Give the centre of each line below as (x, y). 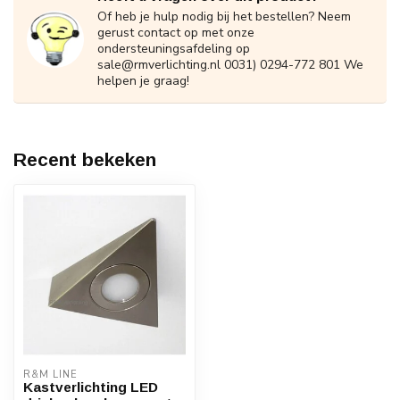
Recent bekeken (85, 159)
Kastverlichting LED (91, 387)
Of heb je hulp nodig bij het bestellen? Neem (224, 17)
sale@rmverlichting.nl (159, 65)
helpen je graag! (143, 81)
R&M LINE (50, 375)
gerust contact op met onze (176, 33)
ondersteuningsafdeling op (174, 49)
